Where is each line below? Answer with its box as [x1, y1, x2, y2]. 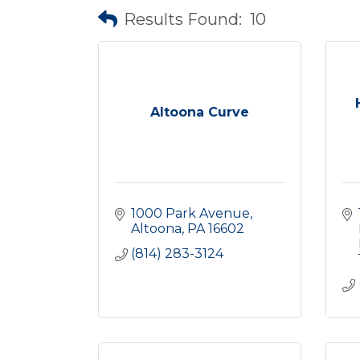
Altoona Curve [149, 104, 249, 120]
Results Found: [124, 9, 242, 29]
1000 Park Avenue [131, 206, 250, 221]
